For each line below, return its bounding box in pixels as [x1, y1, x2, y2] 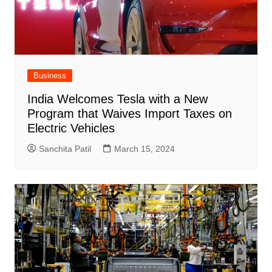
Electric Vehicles [27, 121, 115, 135]
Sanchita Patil [38, 144, 91, 154]
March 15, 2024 [114, 144, 175, 154]
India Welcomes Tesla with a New [27, 92, 208, 106]
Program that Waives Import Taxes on [27, 107, 232, 121]
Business [33, 71, 66, 81]
